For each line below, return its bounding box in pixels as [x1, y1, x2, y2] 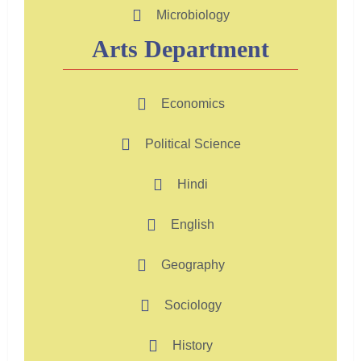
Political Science [144, 137, 241, 151]
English [171, 218, 214, 232]
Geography [160, 258, 225, 272]
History [172, 338, 213, 353]
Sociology [164, 298, 222, 313]
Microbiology [156, 8, 230, 23]
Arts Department [92, 35, 269, 63]
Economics [160, 97, 225, 111]
